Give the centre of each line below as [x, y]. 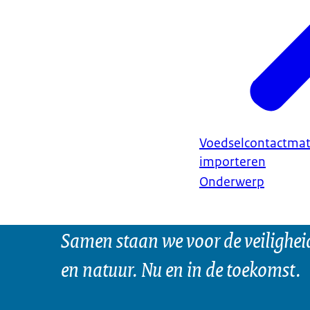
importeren [232, 162]
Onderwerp [232, 182]
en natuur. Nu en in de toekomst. [181, 268]
